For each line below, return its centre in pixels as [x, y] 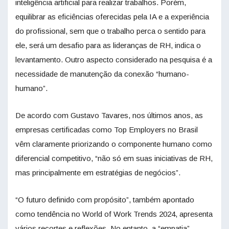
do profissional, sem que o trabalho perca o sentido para [110, 31]
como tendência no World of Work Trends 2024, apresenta [114, 214]
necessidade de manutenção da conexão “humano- [102, 74]
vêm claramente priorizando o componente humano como [114, 144]
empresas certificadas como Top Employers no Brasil [107, 130]
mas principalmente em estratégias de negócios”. [98, 173]
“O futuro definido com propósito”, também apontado [105, 200]
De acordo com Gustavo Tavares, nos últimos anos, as [109, 116]
